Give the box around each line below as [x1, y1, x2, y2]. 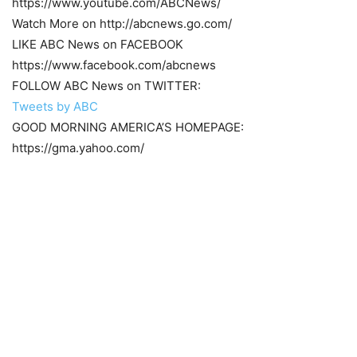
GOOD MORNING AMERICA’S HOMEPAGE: [12, 120, 244, 135]
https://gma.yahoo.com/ [12, 140, 144, 156]
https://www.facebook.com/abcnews [12, 57, 216, 73]
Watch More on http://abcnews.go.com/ [12, 16, 232, 32]
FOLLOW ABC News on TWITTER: [12, 78, 201, 94]
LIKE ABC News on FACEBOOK [12, 37, 183, 53]
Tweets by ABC [12, 99, 98, 115]
